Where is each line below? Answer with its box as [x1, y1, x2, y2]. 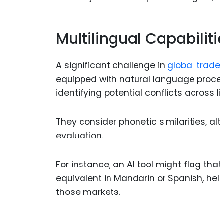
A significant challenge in [56, 59, 167, 72]
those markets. [56, 186, 120, 198]
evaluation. [56, 129, 103, 141]
